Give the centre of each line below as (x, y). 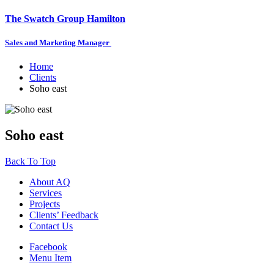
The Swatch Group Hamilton (65, 18)
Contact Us (51, 226)
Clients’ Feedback (64, 215)
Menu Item (50, 257)
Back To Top (30, 161)
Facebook (48, 246)
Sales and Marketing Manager (58, 42)
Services (46, 193)
